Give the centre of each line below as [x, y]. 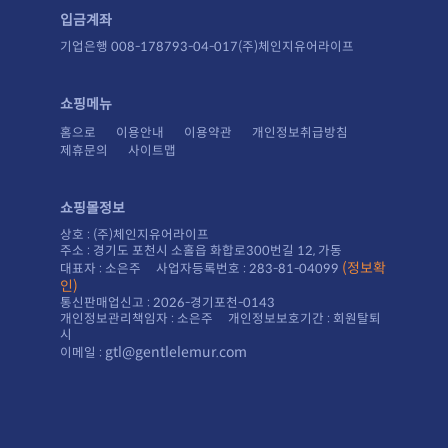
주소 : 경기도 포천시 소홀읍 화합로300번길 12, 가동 [201, 250]
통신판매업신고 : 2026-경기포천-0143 [167, 302]
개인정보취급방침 [300, 132]
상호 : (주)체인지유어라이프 [134, 234]
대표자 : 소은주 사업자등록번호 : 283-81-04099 [201, 268]
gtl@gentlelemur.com [176, 351]
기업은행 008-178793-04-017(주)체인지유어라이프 [207, 46]
